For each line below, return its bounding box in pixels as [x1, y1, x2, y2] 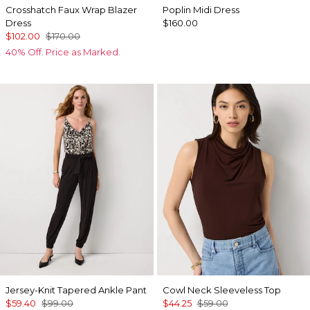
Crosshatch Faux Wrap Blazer [6, 4, 137, 16]
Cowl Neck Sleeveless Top [162, 284, 281, 295]
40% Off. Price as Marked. [6, 46, 120, 58]
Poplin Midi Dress [162, 4, 239, 16]
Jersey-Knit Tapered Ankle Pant [6, 284, 147, 295]
